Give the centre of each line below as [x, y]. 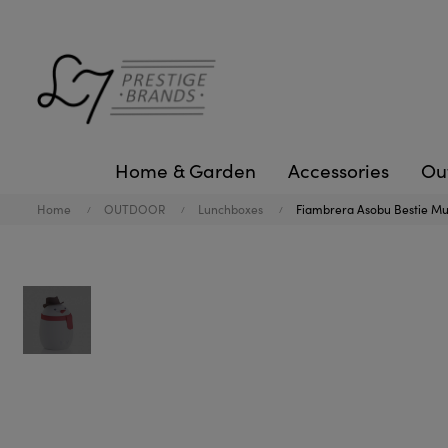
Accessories [338, 170]
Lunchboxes [230, 209]
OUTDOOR [134, 209]
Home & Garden [185, 170]
